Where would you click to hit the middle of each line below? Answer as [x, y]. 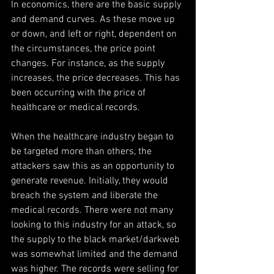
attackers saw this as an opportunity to [94, 166]
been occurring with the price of [80, 93]
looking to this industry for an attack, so [95, 225]
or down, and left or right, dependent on [95, 34]
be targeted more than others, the [83, 152]
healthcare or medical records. [76, 108]
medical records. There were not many [93, 210]
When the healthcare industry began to [94, 137]
